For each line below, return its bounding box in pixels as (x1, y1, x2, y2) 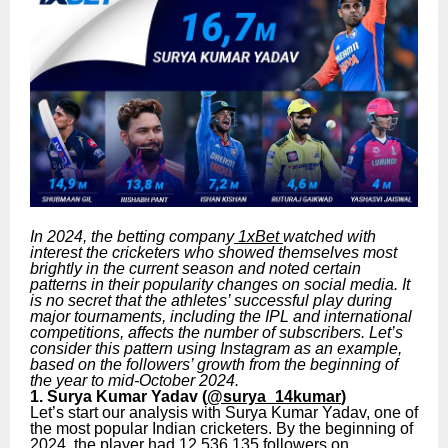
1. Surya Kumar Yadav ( (30, 388, 207, 406)
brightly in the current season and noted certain (30, 260, 361, 278)
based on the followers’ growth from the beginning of (30, 356, 398, 374)
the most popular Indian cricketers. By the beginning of (30, 420, 413, 438)
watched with (283, 228, 376, 246)
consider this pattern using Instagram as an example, (30, 340, 402, 358)
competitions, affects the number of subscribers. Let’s (30, 324, 403, 342)
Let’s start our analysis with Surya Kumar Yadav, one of (30, 404, 418, 422)
